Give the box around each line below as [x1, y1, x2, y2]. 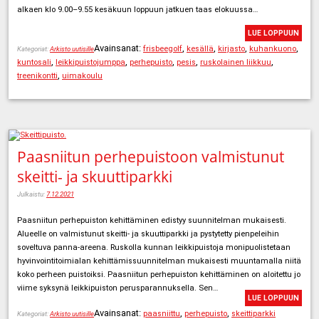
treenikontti [17, 70, 58, 80]
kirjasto [218, 43, 245, 53]
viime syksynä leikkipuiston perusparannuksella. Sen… [17, 283, 218, 293]
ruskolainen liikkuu [200, 57, 271, 67]
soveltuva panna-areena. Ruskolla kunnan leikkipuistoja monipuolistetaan [17, 243, 291, 253]
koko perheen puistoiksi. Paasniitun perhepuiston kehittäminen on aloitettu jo [17, 270, 300, 280]
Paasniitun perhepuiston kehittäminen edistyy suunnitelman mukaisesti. [17, 216, 286, 226]
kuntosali [17, 57, 51, 67]
